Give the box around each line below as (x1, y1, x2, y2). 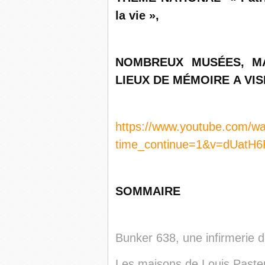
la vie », (115, 9, 159, 22)
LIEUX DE (115, 73, 173, 87)
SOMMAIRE (115, 185, 180, 198)
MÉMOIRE (173, 73, 230, 87)
